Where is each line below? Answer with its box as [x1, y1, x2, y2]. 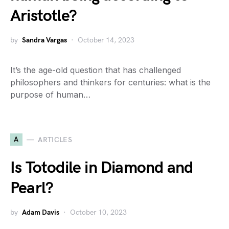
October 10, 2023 [70, 208, 127, 217]
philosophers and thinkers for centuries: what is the [10, 77, 211, 87]
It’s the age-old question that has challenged [10, 65, 181, 75]
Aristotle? [10, 6, 77, 26]
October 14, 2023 [78, 36, 134, 44]
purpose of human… [10, 89, 90, 100]
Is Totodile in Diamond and [10, 158, 193, 178]
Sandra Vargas [22, 36, 67, 44]
